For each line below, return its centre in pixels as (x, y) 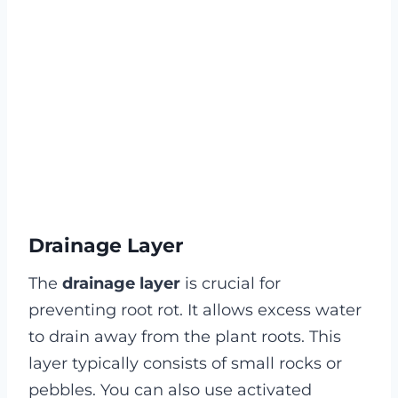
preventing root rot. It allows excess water (195, 310)
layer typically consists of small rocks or (185, 364)
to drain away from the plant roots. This (185, 337)
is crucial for (231, 284)
